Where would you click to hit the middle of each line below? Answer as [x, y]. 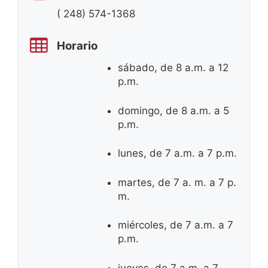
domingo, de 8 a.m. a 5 [173, 110]
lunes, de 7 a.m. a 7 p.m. [177, 153]
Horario [77, 45]
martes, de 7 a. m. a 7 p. [177, 182]
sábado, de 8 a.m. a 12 [173, 68]
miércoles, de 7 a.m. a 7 [176, 225]
